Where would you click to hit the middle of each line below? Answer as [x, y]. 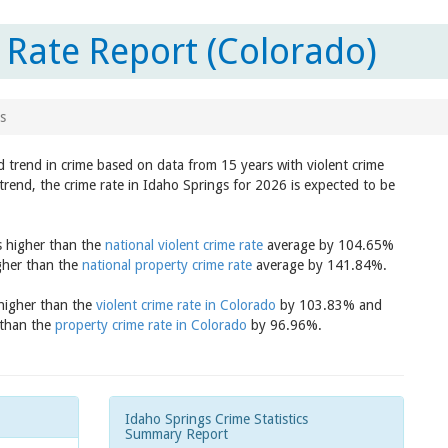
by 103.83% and [329, 305]
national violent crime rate [184, 245]
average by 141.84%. [319, 265]
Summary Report [176, 434]
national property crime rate [167, 265]
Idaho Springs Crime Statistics [216, 419]
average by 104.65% [328, 245]
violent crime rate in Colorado [186, 305]
